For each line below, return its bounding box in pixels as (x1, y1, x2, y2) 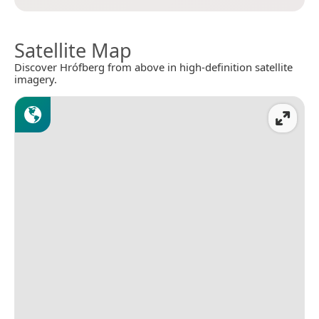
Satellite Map (14, 36, 132, 63)
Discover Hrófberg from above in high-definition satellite (14, 59, 293, 74)
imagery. (14, 71, 57, 86)
